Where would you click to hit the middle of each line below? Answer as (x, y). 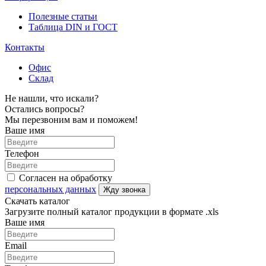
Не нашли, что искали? (52, 98)
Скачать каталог (37, 201)
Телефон (22, 153)
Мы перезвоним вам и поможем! (71, 119)
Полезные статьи (63, 16)
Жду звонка (124, 189)
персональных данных (50, 189)
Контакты (25, 47)
